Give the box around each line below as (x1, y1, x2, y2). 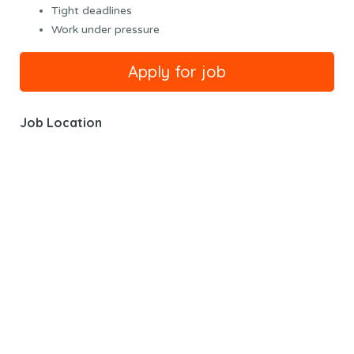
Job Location (20, 115, 102, 131)
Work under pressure (51, 23, 160, 37)
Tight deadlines (51, 4, 132, 18)
